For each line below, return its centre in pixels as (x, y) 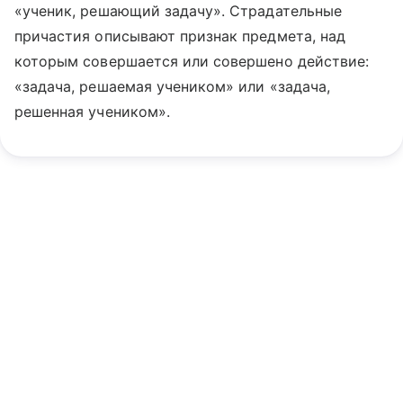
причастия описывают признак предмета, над (180, 36)
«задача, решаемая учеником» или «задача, (172, 86)
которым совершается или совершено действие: (192, 61)
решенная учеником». (92, 112)
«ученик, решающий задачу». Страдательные (178, 11)
